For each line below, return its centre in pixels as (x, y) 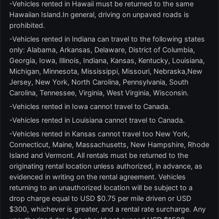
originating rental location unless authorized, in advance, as (106, 166)
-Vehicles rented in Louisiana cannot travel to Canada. (97, 120)
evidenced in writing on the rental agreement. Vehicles (98, 177)
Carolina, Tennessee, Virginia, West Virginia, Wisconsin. (99, 93)
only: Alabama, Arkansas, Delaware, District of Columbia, (102, 50)
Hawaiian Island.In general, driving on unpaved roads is (99, 14)
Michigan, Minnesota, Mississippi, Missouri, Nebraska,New (106, 71)
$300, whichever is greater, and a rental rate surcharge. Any (108, 209)
